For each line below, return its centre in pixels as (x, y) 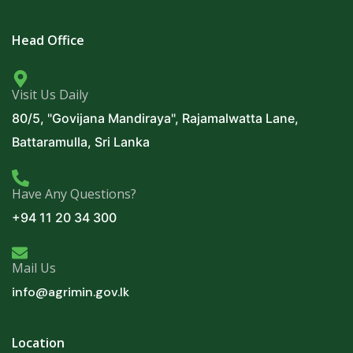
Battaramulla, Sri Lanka (81, 141)
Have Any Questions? (74, 193)
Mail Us (34, 268)
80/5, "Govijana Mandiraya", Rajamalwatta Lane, (155, 118)
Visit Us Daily (50, 94)
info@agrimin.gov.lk (71, 292)
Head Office (48, 40)
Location (38, 342)
